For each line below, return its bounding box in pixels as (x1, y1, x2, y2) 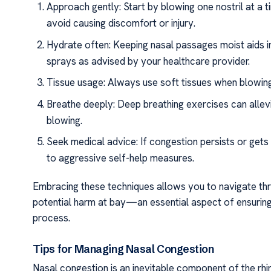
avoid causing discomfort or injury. (47, 16, 196, 30)
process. (32, 211, 70, 225)
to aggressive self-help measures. (47, 151, 195, 165)
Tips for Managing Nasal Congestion (32, 241, 214, 256)
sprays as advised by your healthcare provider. (47, 54, 250, 68)
